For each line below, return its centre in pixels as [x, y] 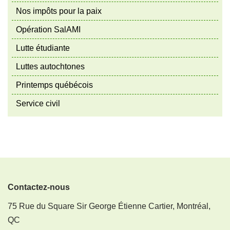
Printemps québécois [54, 85]
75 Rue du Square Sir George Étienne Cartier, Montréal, [109, 206]
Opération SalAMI [48, 29]
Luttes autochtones [50, 66]
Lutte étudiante [43, 48]
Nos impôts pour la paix [59, 11]
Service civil [38, 103]
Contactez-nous [39, 187]
